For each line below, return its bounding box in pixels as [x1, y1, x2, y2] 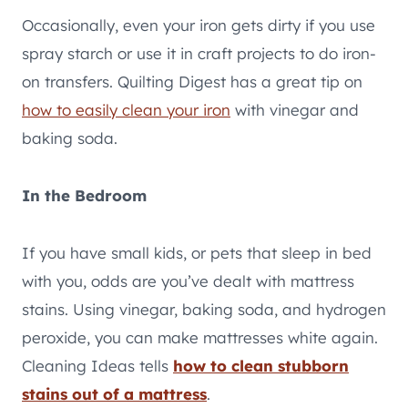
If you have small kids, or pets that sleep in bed [22, 242, 372, 262]
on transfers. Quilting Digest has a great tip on [22, 71, 362, 91]
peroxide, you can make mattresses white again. [22, 327, 378, 347]
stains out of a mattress [22, 383, 207, 403]
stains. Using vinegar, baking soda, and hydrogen [22, 299, 386, 319]
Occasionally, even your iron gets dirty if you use [22, 15, 375, 35]
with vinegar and [230, 99, 359, 119]
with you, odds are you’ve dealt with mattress [22, 270, 354, 291]
